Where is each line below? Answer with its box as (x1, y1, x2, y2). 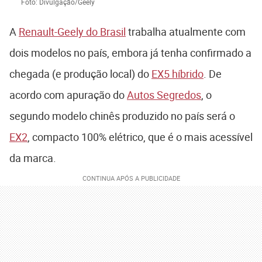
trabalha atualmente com (126, 25, 246, 39)
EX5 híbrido (151, 67, 204, 81)
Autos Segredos (127, 88, 201, 102)
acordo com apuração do (9, 88, 127, 102)
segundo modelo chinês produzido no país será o (9, 109, 235, 123)
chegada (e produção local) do (9, 67, 151, 81)
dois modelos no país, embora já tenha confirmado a (9, 46, 251, 60)
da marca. (9, 151, 56, 165)
